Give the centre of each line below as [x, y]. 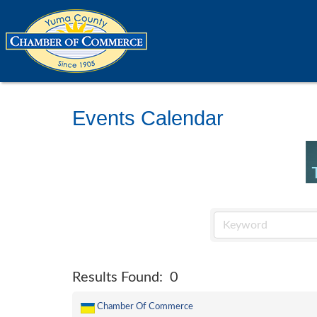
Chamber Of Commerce [145, 306]
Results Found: [117, 277]
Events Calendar [148, 118]
